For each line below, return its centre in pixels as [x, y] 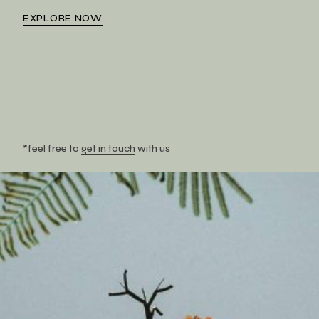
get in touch [108, 149]
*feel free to [52, 149]
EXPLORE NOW [63, 18]
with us [153, 149]
